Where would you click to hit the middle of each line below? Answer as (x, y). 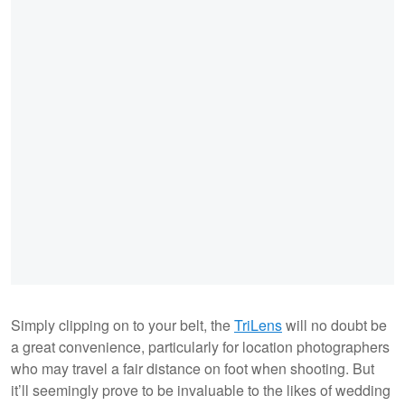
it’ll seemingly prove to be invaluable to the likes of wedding (201, 390)
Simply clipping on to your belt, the (122, 325)
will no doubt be (334, 325)
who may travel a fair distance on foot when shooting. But (193, 368)
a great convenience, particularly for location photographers (200, 346)
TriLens (258, 325)
